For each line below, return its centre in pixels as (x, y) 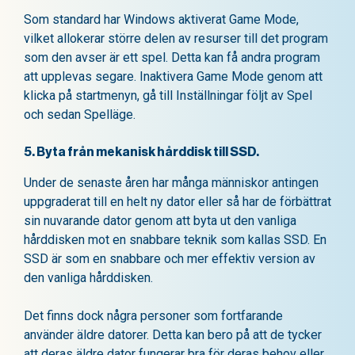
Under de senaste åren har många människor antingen (171, 182)
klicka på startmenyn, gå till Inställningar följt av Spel (168, 95)
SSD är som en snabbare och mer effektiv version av (170, 258)
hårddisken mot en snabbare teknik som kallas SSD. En (175, 239)
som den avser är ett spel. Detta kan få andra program (172, 57)
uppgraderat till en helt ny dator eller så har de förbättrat (177, 201)
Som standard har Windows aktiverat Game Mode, (161, 19)
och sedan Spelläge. (80, 114)
